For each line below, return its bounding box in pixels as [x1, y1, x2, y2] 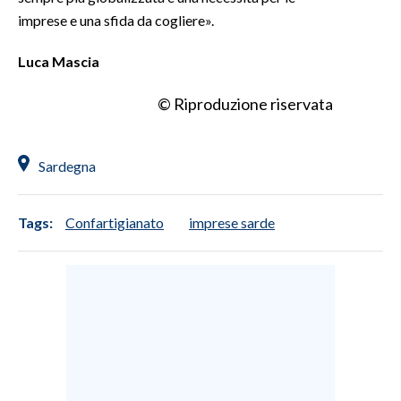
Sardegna [38, 158, 96, 175]
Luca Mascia [18, 53, 99, 70]
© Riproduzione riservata [158, 94, 333, 114]
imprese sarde [189, 214, 275, 231]
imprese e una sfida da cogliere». [18, 12, 214, 29]
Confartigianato [65, 214, 164, 231]
